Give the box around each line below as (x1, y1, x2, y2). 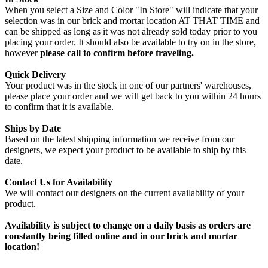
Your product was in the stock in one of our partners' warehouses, (5, 80, 251, 90)
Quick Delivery (5, 69, 66, 80)
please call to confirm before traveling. (40, 47, 194, 58)
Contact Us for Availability (5, 176, 112, 187)
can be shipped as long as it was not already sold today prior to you (5, 26, 257, 36)
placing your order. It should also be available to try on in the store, (5, 36, 256, 47)
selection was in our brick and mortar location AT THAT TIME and (5, 15, 260, 26)
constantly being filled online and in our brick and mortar (5, 230, 237, 241)
